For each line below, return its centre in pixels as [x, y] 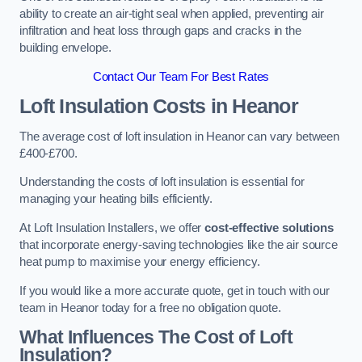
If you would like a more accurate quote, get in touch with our [175, 290]
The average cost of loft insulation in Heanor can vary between [179, 136]
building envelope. [65, 48]
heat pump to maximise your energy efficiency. [140, 261]
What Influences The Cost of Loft [156, 337]
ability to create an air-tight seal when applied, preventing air [172, 14]
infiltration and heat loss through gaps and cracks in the [160, 31]
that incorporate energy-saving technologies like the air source [179, 244]
